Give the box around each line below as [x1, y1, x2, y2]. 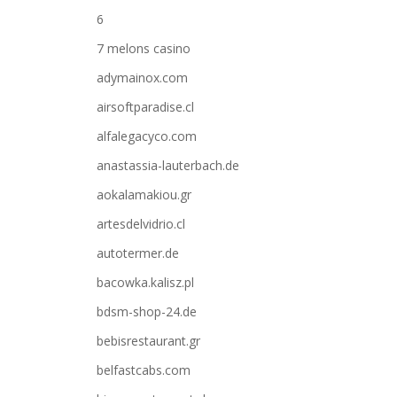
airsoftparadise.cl [97, 98, 194, 115]
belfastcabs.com [97, 362, 191, 378]
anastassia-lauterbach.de [97, 157, 239, 174]
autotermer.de [97, 245, 179, 261]
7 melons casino [97, 40, 191, 57]
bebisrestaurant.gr [97, 332, 200, 349]
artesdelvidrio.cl [97, 215, 185, 232]
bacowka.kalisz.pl [97, 274, 194, 291]
